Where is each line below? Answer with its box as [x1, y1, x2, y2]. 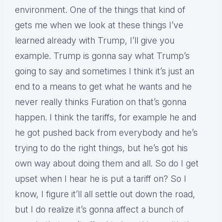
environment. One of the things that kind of [15, 4, 185, 15]
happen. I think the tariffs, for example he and [15, 112, 196, 123]
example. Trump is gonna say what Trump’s [15, 51, 190, 61]
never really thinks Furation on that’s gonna [15, 97, 186, 108]
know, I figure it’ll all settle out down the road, [15, 189, 195, 200]
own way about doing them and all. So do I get [15, 158, 199, 169]
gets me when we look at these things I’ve [15, 20, 183, 31]
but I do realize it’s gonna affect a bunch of [15, 204, 184, 215]
